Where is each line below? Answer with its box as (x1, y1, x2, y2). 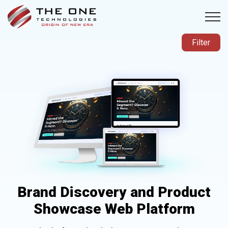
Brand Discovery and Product (17, 184, 211, 201)
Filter (192, 38, 210, 47)
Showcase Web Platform (33, 201, 195, 218)
